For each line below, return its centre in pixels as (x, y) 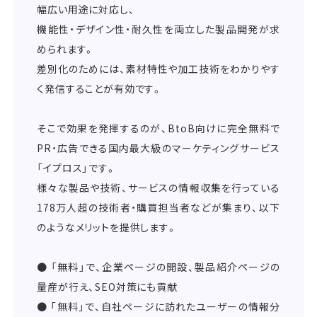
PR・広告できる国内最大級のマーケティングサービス (158, 148)
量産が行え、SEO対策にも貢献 (107, 287)
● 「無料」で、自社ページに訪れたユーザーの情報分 (158, 307)
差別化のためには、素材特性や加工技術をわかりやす (158, 69)
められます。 (66, 49)
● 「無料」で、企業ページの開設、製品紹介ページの (158, 267)
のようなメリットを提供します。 (107, 227)
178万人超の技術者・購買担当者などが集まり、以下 (158, 208)
